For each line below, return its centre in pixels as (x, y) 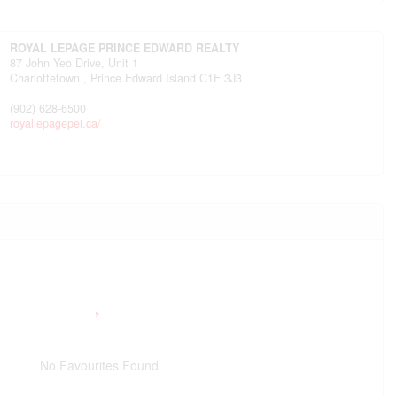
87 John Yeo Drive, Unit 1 (74, 62)
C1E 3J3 (221, 78)
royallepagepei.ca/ (56, 123)
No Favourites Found (99, 366)
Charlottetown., (51, 78)
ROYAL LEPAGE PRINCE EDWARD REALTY (125, 47)
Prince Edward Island (144, 78)
